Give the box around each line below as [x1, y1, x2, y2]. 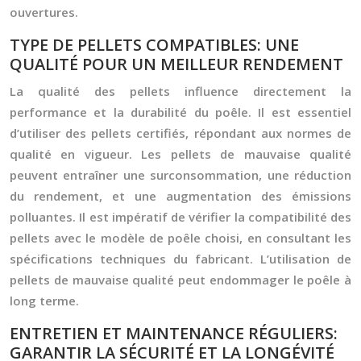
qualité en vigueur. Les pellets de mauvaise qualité [10, 146, 351, 162]
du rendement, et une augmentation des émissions [10, 188, 351, 204]
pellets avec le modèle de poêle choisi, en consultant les [10, 230, 351, 246]
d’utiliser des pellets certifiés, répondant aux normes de [10, 125, 351, 141]
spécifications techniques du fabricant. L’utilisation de [10, 251, 351, 267]
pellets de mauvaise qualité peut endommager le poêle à [10, 272, 351, 288]
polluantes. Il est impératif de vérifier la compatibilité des [10, 209, 351, 225]
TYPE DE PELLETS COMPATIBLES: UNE [10, 34, 299, 56]
